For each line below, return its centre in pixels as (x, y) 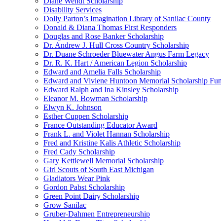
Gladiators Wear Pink (77, 178)
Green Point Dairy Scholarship (91, 196)
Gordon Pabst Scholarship (84, 187)
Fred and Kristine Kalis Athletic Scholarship (112, 143)
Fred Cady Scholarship (79, 152)
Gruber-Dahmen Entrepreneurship (97, 214)
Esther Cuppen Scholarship (86, 116)
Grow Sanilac (65, 205)
